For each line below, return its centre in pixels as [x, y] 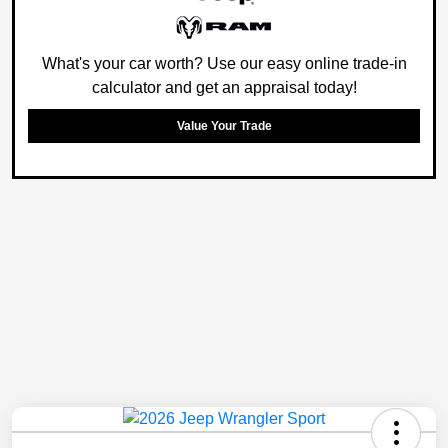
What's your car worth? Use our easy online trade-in [224, 64]
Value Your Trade [224, 126]
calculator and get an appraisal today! [224, 88]
